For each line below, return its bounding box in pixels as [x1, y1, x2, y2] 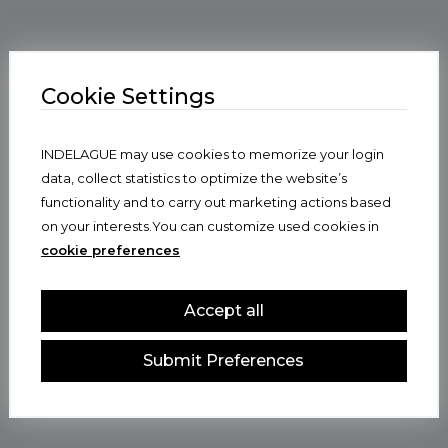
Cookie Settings [40, 83, 215, 109]
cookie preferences [40, 242, 180, 258]
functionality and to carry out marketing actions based [40, 194, 391, 210]
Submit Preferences [143, 351, 305, 370]
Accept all [183, 301, 264, 320]
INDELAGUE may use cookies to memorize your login [40, 146, 384, 162]
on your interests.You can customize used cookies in [40, 218, 379, 234]
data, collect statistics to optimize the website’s [40, 170, 347, 186]
